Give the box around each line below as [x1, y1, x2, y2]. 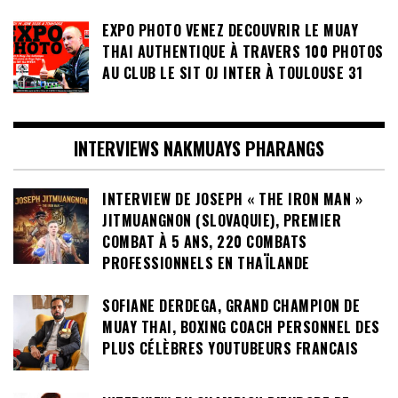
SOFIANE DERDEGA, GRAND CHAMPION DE [102, 295, 360, 317]
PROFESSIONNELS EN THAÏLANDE [102, 251, 310, 274]
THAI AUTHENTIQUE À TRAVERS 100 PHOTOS [102, 40, 384, 62]
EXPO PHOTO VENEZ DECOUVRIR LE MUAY [102, 19, 358, 41]
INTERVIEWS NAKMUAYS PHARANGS [74, 134, 324, 162]
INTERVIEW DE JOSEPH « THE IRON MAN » [102, 187, 362, 210]
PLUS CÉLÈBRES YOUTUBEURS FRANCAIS [102, 338, 362, 360]
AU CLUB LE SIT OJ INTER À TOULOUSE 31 [102, 61, 363, 84]
